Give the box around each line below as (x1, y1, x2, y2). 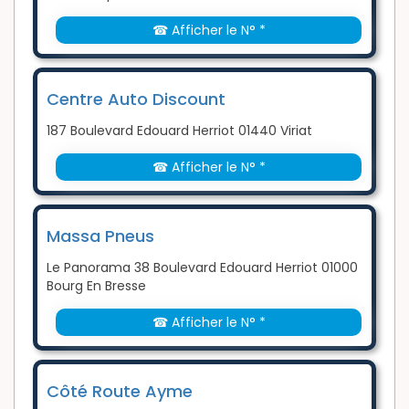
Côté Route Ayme (47, 380, 193, 404)
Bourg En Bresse (47, 277, 146, 296)
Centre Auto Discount (47, 88, 225, 111)
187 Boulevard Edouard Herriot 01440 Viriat (47, 121, 312, 141)
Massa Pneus (47, 225, 154, 248)
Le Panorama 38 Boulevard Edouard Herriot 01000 (47, 258, 358, 278)
